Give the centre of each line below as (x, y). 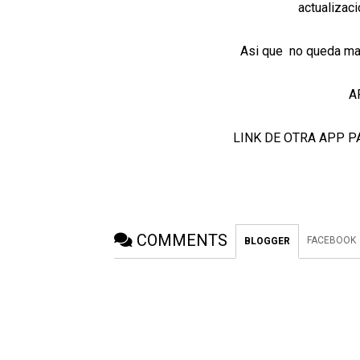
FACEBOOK (331, 240)
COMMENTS (182, 240)
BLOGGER (267, 241)
